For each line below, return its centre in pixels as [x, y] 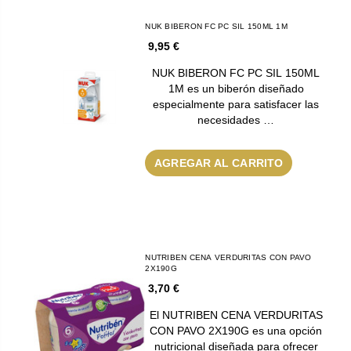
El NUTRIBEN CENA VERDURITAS [236, 315]
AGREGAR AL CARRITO [219, 163]
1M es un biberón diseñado [236, 88]
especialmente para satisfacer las [236, 104]
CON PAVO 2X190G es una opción [236, 330]
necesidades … [236, 119]
